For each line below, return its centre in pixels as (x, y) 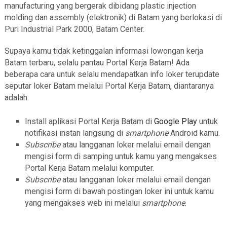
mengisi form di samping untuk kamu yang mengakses (121, 156)
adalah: (16, 98)
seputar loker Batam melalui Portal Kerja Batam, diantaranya (109, 86)
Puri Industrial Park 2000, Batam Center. (74, 29)
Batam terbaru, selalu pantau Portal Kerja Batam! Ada (97, 63)
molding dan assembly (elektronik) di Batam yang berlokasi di (113, 17)
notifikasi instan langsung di (75, 133)
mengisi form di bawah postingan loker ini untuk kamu (119, 191)
